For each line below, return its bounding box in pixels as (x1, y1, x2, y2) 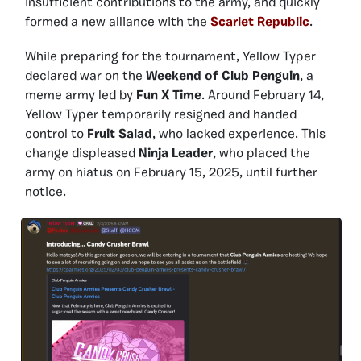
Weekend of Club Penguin (146, 69, 300, 83)
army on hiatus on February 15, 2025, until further (25, 166, 317, 180)
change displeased (25, 147, 139, 160)
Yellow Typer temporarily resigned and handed (25, 108, 297, 122)
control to (25, 127, 87, 141)
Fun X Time (136, 89, 201, 102)
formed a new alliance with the (25, 15, 210, 29)
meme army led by (25, 89, 136, 102)
